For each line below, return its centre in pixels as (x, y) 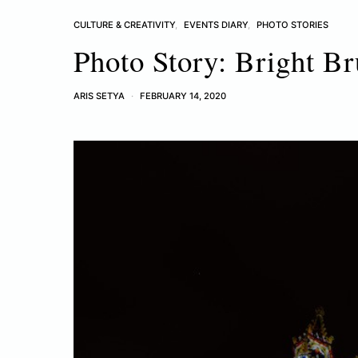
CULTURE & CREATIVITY (124, 25)
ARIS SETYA (99, 96)
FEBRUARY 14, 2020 (183, 96)
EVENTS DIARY (216, 25)
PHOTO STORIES (292, 25)
